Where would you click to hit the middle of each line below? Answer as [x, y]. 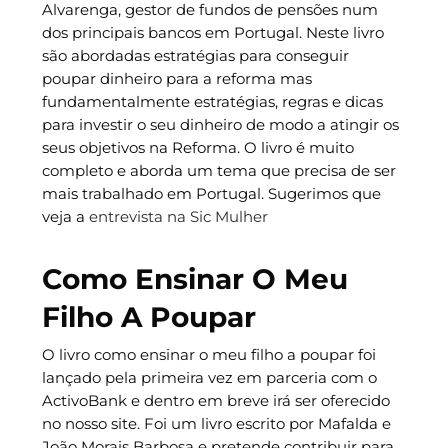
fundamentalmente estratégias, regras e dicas [212, 101]
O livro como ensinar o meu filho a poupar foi [208, 355]
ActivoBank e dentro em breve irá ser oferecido [215, 401]
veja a [65, 216]
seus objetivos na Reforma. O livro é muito [197, 147]
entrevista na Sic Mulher [178, 216]
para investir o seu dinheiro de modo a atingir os [220, 124]
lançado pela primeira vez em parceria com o [209, 378]
